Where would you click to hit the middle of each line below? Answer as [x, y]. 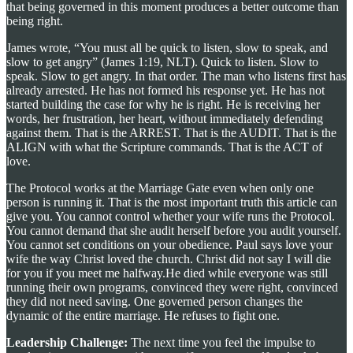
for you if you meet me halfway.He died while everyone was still [167, 273]
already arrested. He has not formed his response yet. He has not [165, 90]
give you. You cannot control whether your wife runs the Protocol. [171, 216]
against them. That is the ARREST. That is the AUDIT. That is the [171, 132]
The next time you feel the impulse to [221, 342]
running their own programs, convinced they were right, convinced [172, 287]
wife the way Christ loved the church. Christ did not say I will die [169, 258]
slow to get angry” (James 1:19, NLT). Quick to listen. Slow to [162, 61]
